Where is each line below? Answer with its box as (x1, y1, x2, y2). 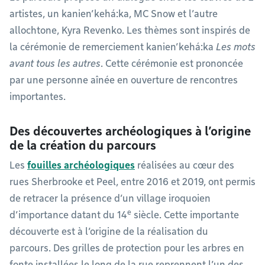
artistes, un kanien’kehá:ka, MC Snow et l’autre (9, 8, 218, 20)
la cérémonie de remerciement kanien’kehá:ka (9, 41, 216, 53)
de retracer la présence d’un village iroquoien (9, 193, 211, 205)
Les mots (216, 41, 256, 53)
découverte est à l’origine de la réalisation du (9, 226, 208, 238)
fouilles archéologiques (27, 160, 135, 172)
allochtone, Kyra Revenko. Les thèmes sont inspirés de (9, 25, 250, 37)
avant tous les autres (9, 58, 101, 70)
